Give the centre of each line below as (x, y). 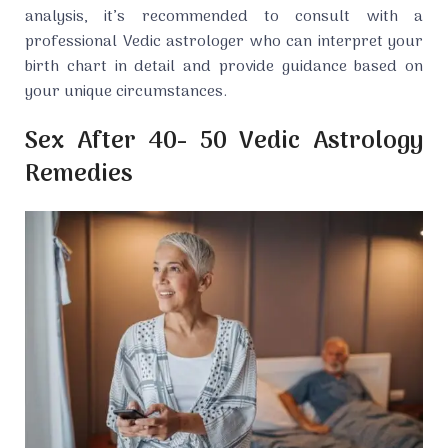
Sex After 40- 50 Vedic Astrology (224, 142)
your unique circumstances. (126, 92)
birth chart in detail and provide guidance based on (224, 67)
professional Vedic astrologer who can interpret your (224, 42)
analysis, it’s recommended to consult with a (224, 17)
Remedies (79, 175)
